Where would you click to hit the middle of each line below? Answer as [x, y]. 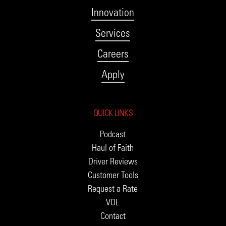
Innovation [113, 13]
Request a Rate [113, 189]
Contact [113, 216]
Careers [113, 54]
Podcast [113, 134]
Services [113, 33]
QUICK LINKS [113, 113]
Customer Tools [113, 175]
